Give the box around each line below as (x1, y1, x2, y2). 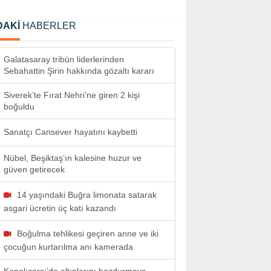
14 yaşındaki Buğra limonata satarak (17, 190, 157, 200)
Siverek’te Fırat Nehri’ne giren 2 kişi (4, 90, 140, 100)
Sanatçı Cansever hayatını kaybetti (4, 127, 137, 137)
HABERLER (20, 21, 76, 31)
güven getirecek (4, 165, 65, 174)
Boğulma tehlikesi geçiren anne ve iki (17, 229, 158, 238)
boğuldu (4, 102, 34, 111)
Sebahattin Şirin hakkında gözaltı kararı (4, 66, 154, 76)
